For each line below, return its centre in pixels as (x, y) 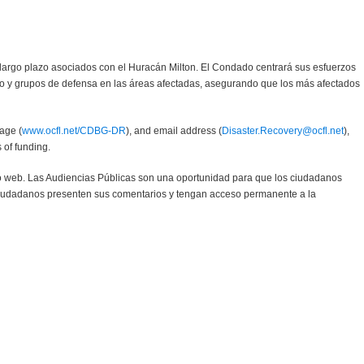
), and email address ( (174, 130)
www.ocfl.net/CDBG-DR (74, 130)
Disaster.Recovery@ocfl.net (283, 130)
